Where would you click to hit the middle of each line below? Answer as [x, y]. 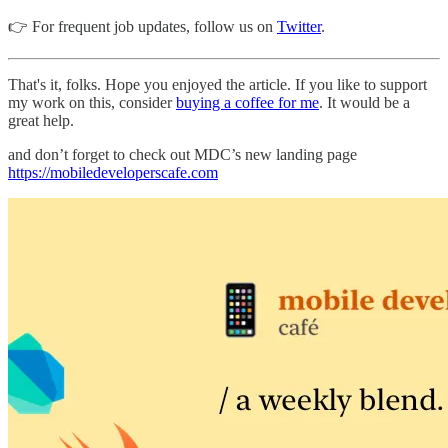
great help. [41, 121]
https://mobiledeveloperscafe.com [113, 173]
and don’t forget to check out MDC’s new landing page [182, 155]
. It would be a [364, 103]
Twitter [299, 27]
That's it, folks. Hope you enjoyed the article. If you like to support [217, 85]
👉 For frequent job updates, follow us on [142, 27]
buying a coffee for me [247, 103]
